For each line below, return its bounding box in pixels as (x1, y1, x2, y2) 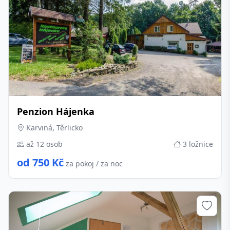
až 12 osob (24, 139, 63, 149)
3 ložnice (181, 139, 213, 149)
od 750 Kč (17, 156, 64, 169)
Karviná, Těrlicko (24, 123, 83, 132)
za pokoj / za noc (66, 159, 123, 168)
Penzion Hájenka (17, 105, 94, 118)
